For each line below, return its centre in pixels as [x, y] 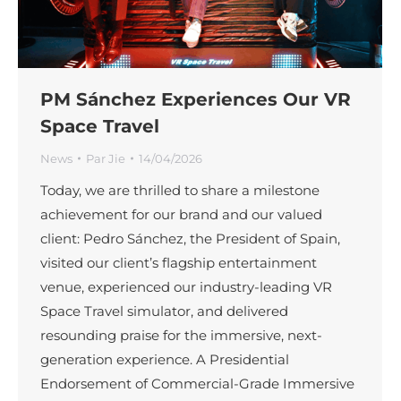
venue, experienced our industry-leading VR [186, 286]
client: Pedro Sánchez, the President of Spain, [190, 238]
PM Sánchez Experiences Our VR [196, 99]
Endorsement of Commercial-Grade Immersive [197, 383]
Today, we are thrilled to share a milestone [180, 190]
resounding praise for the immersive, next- [181, 335]
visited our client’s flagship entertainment [179, 262]
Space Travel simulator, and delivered [164, 311]
